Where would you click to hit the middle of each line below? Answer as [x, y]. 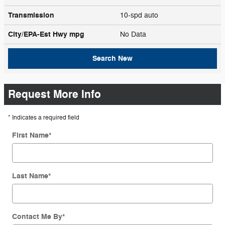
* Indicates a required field [44, 117]
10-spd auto [140, 15]
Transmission [31, 15]
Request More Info [54, 94]
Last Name [30, 176]
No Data [135, 34]
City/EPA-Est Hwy [39, 34]
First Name [30, 135]
